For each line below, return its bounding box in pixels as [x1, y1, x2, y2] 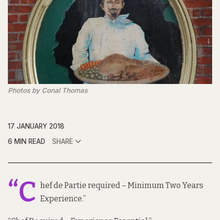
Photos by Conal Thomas [8, 86, 87, 95]
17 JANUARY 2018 [8, 122, 64, 130]
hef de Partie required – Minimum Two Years [40, 180, 203, 190]
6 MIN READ [8, 137, 45, 145]
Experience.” [40, 193, 86, 203]
